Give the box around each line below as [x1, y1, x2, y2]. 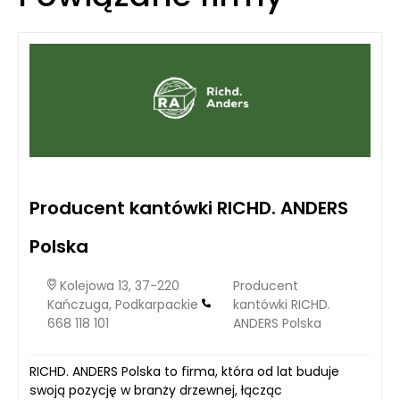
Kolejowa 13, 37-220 [56, 277, 179, 296]
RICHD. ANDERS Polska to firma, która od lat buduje [29, 362, 339, 380]
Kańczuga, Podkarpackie [47, 296, 202, 314]
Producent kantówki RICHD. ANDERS [29, 195, 348, 221]
